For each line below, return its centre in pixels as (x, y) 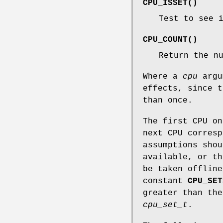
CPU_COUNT (165, 40)
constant (165, 181)
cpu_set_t (165, 205)
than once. (168, 101)
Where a (163, 77)
